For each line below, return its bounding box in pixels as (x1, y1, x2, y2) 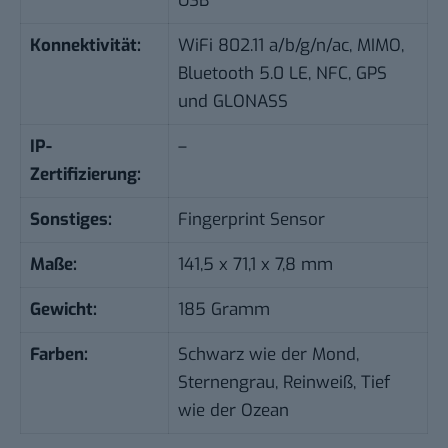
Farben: (29, 342, 88, 366)
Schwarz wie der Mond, (177, 342, 359, 366)
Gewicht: (29, 297, 97, 321)
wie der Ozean (177, 398, 289, 422)
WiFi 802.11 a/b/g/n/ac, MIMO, (177, 33, 404, 57)
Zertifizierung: (29, 162, 141, 186)
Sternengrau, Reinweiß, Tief (177, 370, 390, 394)
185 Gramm (177, 297, 270, 321)
